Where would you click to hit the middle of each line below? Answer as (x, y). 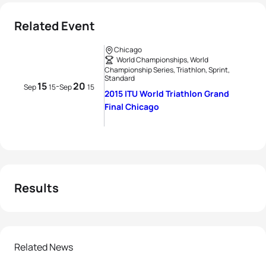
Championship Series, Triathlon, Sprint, (167, 70)
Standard (120, 78)
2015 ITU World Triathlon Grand (167, 94)
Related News (44, 247)
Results (37, 188)
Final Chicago (132, 107)
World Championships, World (162, 60)
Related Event (55, 26)
